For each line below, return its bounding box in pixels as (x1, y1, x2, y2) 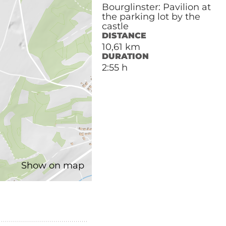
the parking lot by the (101, 11, 200, 22)
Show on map (21, 160, 84, 172)
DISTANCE (101, 31, 146, 40)
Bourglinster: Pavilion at (101, 2, 211, 13)
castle (101, 21, 129, 32)
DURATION (101, 51, 149, 61)
